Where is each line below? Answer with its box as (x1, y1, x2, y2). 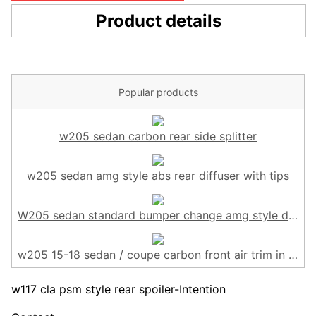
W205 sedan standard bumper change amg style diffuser (18, 207, 288, 222)
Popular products (118, 85, 198, 98)
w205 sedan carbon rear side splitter (59, 128, 257, 143)
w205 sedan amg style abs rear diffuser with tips (27, 168, 289, 183)
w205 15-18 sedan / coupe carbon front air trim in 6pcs (18, 247, 288, 262)
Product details (96, 10, 221, 31)
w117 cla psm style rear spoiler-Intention (11, 281, 226, 296)
